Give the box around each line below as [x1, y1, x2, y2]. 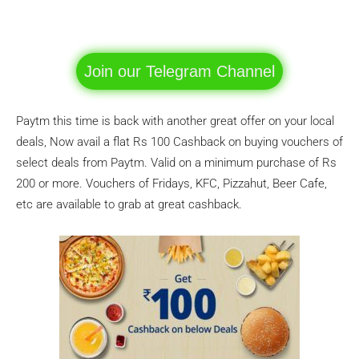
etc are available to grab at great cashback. [16, 197, 242, 212]
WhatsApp [163, 9, 206, 21]
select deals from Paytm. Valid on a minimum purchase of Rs [16, 155, 337, 170]
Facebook [57, 9, 97, 21]
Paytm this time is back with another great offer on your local [16, 114, 334, 128]
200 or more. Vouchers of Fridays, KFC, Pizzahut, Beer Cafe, [16, 176, 327, 191]
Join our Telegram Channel [84, 63, 275, 80]
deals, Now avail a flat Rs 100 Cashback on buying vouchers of [16, 135, 343, 149]
